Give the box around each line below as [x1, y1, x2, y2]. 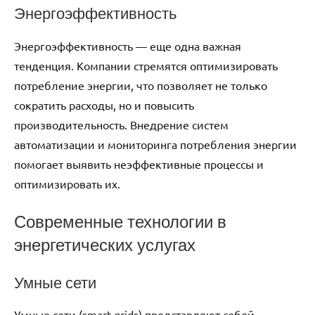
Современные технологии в [14, 209, 226, 233]
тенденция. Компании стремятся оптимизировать [14, 58, 278, 72]
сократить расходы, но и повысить [14, 97, 194, 112]
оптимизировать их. [14, 176, 120, 191]
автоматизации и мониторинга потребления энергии [14, 136, 297, 151]
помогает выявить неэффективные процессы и [14, 156, 264, 171]
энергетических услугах [14, 232, 195, 257]
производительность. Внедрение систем [14, 117, 229, 131]
